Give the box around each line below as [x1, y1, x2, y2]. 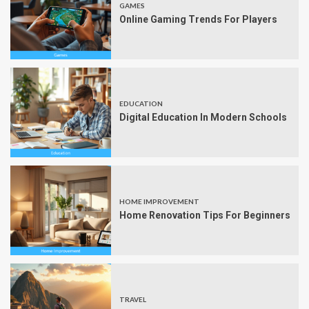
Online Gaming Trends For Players [119, 14, 277, 26]
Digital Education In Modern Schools [119, 112, 287, 123]
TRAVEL [119, 295, 146, 304]
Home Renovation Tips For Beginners [119, 210, 290, 221]
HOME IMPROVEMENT [119, 197, 199, 206]
